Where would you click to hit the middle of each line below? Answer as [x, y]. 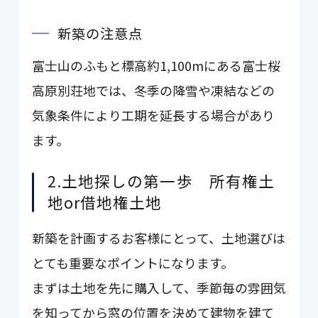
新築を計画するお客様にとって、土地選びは [159, 238]
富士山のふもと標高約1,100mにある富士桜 [157, 65]
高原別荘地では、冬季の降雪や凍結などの [154, 90]
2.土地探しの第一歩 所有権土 [161, 181]
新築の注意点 [100, 33]
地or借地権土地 [105, 202]
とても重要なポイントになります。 [133, 263]
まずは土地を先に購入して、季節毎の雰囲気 [159, 288]
